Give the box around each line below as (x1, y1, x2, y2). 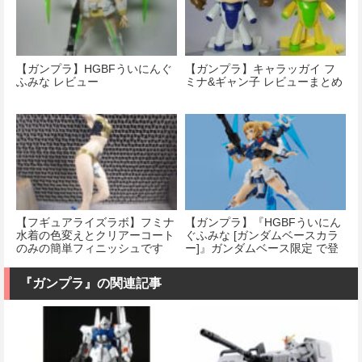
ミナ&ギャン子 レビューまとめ (185, 74, 343, 88)
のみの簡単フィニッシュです (16, 242, 164, 255)
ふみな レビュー (16, 74, 99, 88)
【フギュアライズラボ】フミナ (16, 216, 175, 229)
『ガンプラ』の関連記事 (19, 276, 162, 291)
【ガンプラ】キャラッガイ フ (185, 61, 336, 75)
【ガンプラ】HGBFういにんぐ (16, 61, 173, 75)
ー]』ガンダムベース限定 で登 (185, 242, 339, 255)
